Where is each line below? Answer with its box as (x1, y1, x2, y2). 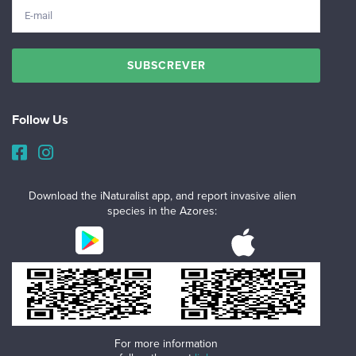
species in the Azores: (107, 204, 217, 218)
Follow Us (12, 112, 68, 128)
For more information (114, 337, 218, 350)
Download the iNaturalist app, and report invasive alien (28, 189, 296, 203)
